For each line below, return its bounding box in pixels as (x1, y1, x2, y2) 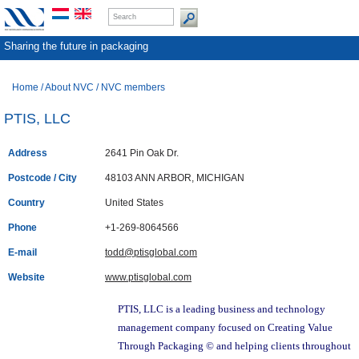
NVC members (101, 82, 165, 93)
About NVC (45, 82, 94, 93)
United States (105, 197, 163, 209)
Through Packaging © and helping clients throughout (118, 340, 351, 353)
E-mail (8, 247, 37, 259)
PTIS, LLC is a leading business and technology (118, 303, 325, 316)
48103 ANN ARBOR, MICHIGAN (105, 172, 244, 184)
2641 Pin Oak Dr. (105, 147, 179, 159)
